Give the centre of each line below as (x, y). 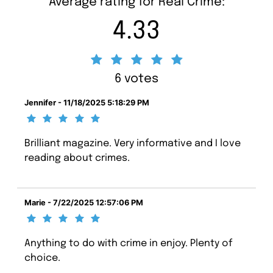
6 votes (136, 79)
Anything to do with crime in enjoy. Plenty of (128, 243)
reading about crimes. (77, 158)
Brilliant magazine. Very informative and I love (133, 143)
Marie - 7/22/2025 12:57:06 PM (84, 202)
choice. (42, 258)
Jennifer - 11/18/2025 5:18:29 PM (87, 102)
